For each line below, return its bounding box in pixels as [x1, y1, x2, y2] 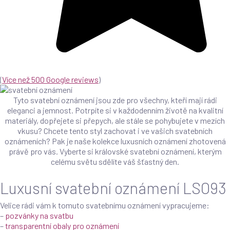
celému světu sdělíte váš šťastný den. [51, 157, 179, 166]
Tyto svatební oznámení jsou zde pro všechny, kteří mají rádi [13, 95, 217, 105]
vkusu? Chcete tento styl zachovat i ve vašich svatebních [17, 126, 213, 136]
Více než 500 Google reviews [2, 74, 99, 84]
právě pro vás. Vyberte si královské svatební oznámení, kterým [8, 146, 222, 156]
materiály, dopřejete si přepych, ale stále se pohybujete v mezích [5, 116, 225, 125]
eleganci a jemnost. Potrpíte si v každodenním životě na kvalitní [7, 105, 223, 115]
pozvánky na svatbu [5, 210, 73, 220]
